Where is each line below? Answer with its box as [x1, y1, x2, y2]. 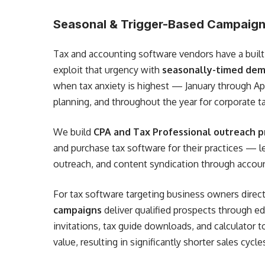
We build [53, 126, 94, 138]
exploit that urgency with [53, 64, 163, 76]
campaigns [53, 204, 102, 216]
